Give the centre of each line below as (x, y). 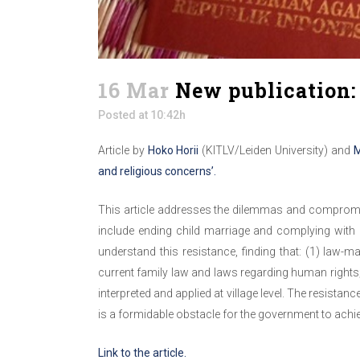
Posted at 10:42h (142, 115)
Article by (123, 150)
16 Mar (134, 90)
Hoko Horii (173, 150)
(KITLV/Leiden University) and (276, 150)
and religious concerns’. (157, 171)
